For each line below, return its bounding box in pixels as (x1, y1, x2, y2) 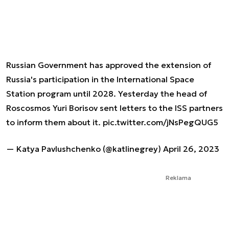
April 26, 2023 (163, 143, 219, 154)
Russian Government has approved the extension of (6, 59, 211, 70)
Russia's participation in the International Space (6, 74, 194, 84)
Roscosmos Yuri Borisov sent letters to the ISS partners (6, 102, 223, 113)
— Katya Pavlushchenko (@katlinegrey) (6, 143, 163, 154)
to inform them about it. (6, 117, 103, 127)
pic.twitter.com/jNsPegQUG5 (103, 117, 218, 127)
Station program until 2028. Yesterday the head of (6, 88, 207, 99)
